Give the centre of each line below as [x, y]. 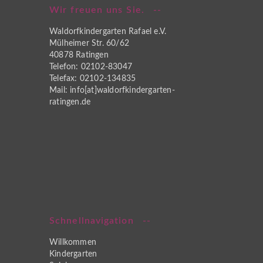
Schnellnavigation [92, 221]
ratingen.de [70, 102]
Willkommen [73, 242]
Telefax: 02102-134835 [93, 79]
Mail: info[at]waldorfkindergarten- [112, 90]
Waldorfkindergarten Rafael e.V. [108, 32]
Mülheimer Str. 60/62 [89, 43]
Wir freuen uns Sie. [97, 10]
